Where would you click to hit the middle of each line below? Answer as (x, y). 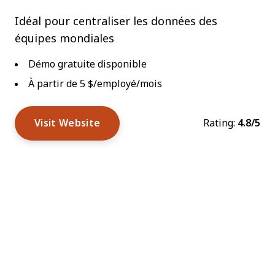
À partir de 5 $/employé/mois (95, 84)
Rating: (219, 123)
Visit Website (68, 123)
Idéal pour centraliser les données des (116, 21)
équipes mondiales (64, 39)
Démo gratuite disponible (87, 64)
